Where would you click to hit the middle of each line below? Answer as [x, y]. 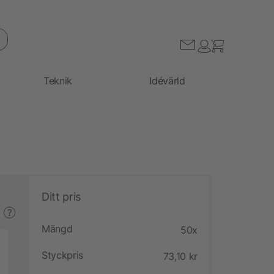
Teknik [58, 80]
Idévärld [167, 80]
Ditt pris [61, 196]
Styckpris [63, 255]
